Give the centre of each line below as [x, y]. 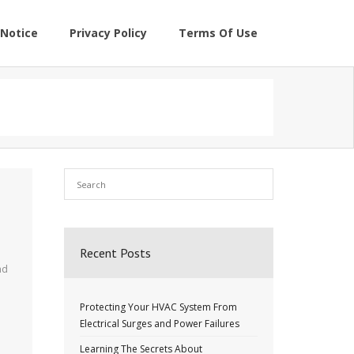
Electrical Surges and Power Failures [160, 324]
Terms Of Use [218, 33]
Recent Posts [115, 253]
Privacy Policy [108, 33]
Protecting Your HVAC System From [158, 307]
